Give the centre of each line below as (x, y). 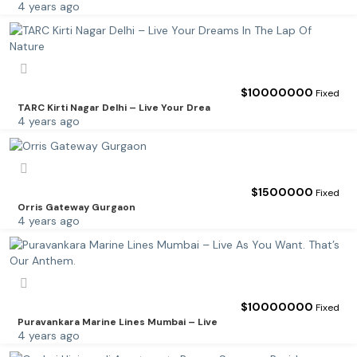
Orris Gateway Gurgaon (76, 208)
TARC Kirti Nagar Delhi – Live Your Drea (114, 107)
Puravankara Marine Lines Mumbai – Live (118, 322)
